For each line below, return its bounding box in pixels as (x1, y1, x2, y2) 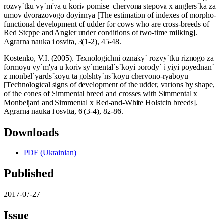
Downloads (4, 125, 59, 138)
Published (4, 167, 54, 180)
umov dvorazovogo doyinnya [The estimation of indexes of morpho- (4, 10, 216, 19)
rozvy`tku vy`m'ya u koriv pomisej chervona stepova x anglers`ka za (4, 1, 216, 10)
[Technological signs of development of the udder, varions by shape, (4, 80, 215, 89)
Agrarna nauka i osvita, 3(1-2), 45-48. (4, 37, 121, 46)
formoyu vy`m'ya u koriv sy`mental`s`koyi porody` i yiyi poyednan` (4, 62, 214, 71)
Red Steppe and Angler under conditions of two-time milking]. (4, 28, 197, 37)
